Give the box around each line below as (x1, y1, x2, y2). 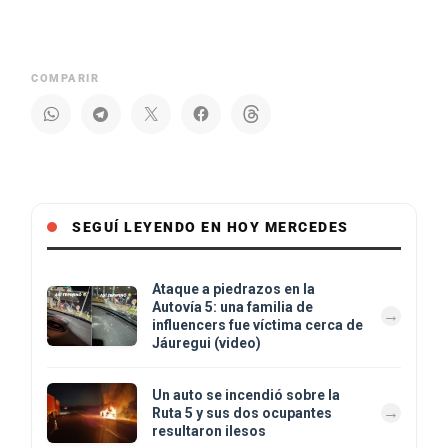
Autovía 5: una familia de (152, 298, 313, 315)
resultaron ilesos (152, 422, 266, 439)
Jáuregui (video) (152, 334, 261, 351)
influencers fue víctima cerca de (152, 316, 363, 333)
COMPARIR (31, 71, 99, 85)
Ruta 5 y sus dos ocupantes (152, 404, 332, 421)
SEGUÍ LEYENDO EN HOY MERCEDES (72, 218, 349, 235)
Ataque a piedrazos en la (152, 280, 315, 297)
